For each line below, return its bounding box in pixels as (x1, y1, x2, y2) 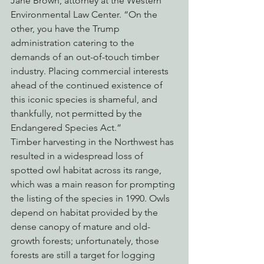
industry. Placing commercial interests (11, 65, 171, 77)
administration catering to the (11, 37, 137, 49)
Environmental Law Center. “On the (11, 9, 160, 21)
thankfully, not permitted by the (11, 108, 144, 120)
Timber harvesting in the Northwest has (11, 136, 176, 148)
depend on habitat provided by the (11, 207, 160, 219)
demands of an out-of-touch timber (11, 51, 161, 63)
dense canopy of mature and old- (11, 221, 150, 233)
